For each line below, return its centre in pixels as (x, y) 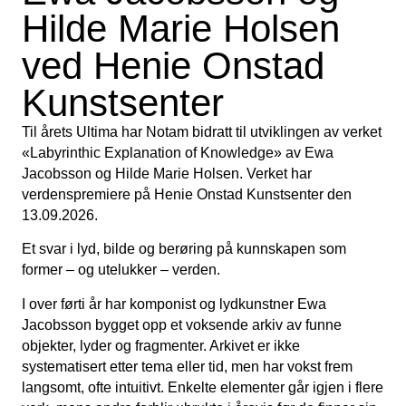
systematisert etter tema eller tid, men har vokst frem (187, 366)
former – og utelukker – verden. (121, 270)
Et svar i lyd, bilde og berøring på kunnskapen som (184, 249)
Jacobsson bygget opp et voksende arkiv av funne (182, 324)
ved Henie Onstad (173, 66)
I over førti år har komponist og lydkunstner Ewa (174, 304)
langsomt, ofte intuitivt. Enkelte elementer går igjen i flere (203, 387)
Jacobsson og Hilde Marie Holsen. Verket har (167, 174)
